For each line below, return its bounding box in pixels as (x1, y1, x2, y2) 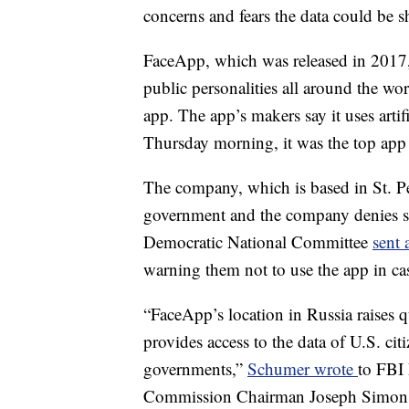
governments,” (143, 357, 247, 380)
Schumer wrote (247, 357, 358, 380)
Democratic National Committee (143, 230, 372, 253)
